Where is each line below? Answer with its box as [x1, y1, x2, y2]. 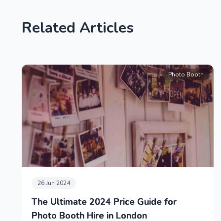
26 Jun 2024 [37, 179, 70, 187]
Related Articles [22, 18, 134, 38]
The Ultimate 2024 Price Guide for [32, 196, 177, 208]
